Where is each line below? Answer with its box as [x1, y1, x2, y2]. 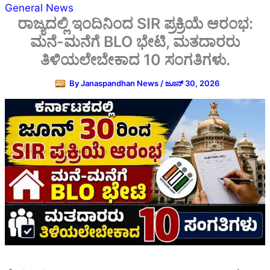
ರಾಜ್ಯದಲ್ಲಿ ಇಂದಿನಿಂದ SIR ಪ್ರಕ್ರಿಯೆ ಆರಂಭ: [17, 14, 253, 33]
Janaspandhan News [80, 78, 160, 88]
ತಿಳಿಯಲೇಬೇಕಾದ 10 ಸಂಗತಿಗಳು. [40, 50, 230, 69]
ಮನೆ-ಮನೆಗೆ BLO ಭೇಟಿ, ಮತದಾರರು [30, 32, 240, 51]
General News [5, 1, 74, 14]
